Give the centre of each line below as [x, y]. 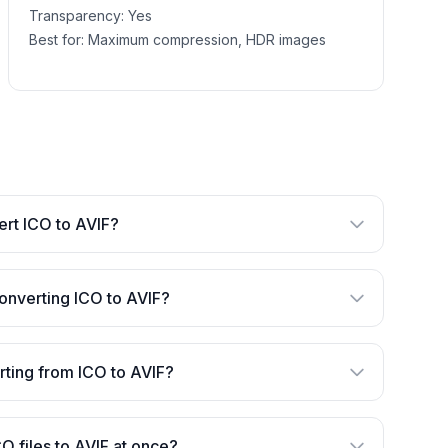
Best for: [58, 39]
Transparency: [78, 15]
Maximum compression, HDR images [207, 39]
